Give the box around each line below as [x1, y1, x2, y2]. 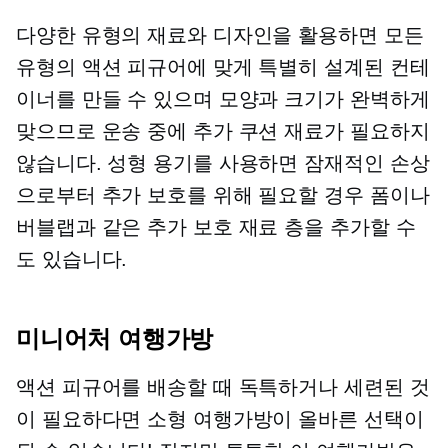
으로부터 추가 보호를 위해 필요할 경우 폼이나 [16, 184, 430, 206]
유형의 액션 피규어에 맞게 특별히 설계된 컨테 [16, 56, 430, 78]
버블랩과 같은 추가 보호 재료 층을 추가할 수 [16, 216, 416, 238]
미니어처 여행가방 [16, 324, 214, 353]
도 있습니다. [16, 248, 128, 270]
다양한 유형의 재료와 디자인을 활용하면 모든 [16, 24, 424, 46]
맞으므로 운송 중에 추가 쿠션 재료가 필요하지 [16, 120, 430, 142]
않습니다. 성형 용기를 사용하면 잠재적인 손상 [16, 152, 430, 174]
